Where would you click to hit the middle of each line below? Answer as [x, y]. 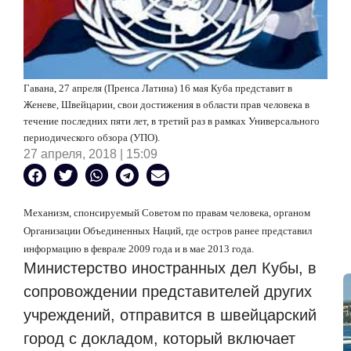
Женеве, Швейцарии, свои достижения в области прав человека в [166, 105]
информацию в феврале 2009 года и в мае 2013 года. [139, 249]
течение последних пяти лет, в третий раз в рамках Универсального [172, 121]
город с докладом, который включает [159, 339]
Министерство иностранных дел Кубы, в [170, 268]
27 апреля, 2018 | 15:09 [90, 154]
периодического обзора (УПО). [92, 138]
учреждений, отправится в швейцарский [170, 315]
